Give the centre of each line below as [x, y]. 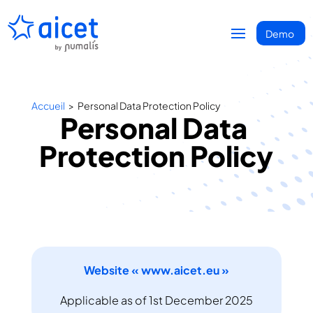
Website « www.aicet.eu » [156, 270]
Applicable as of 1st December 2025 [156, 300]
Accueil [48, 105]
